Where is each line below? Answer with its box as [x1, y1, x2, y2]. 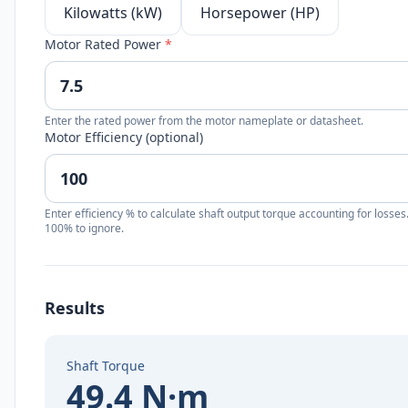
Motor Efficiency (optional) [45, 128, 203, 146]
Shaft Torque [66, 357, 145, 374]
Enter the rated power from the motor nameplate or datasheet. [45, 113, 363, 128]
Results [45, 297, 105, 319]
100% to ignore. [45, 220, 124, 236]
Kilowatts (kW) [64, 3, 162, 23]
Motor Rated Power [45, 36, 165, 53]
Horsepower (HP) [200, 3, 320, 23]
